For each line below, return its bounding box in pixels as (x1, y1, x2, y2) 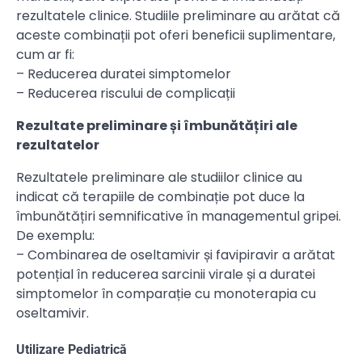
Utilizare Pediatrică (16, 341, 127, 357)
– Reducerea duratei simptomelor (16, 64, 231, 83)
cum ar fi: (16, 44, 74, 64)
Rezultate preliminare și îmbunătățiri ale (16, 116, 297, 135)
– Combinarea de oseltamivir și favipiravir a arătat (16, 245, 335, 264)
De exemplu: (16, 225, 95, 245)
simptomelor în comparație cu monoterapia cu (16, 284, 316, 303)
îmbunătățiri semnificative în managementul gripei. (16, 206, 341, 225)
